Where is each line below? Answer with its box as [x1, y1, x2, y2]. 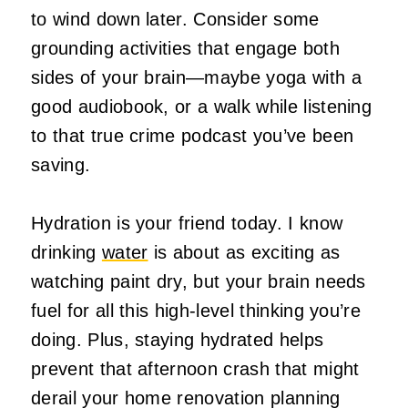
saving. [31, 154, 91, 175]
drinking [31, 241, 102, 262]
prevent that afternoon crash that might [31, 358, 360, 379]
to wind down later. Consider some [31, 8, 320, 29]
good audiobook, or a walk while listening [31, 96, 372, 117]
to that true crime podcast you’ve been [31, 125, 354, 146]
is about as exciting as [148, 241, 341, 262]
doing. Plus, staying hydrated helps [31, 329, 324, 350]
